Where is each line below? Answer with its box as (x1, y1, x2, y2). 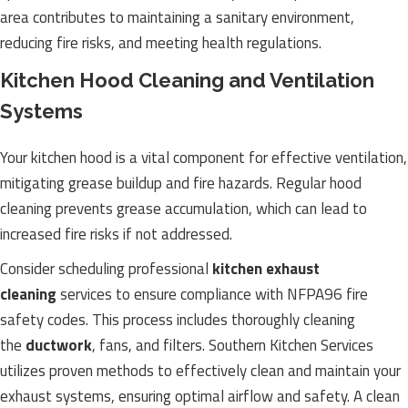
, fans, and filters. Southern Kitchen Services (92, 333, 373, 357)
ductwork (25, 333, 92, 357)
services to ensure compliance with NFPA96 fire (56, 282, 368, 306)
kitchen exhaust (212, 257, 320, 280)
